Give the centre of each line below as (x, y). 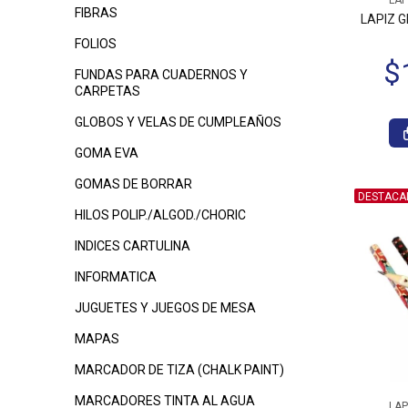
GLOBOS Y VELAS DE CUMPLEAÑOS (178, 122)
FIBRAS (96, 13)
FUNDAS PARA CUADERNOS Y (161, 75)
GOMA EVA (107, 153)
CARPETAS (107, 91)
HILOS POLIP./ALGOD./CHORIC (160, 215)
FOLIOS (96, 44)
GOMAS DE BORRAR (133, 184)
